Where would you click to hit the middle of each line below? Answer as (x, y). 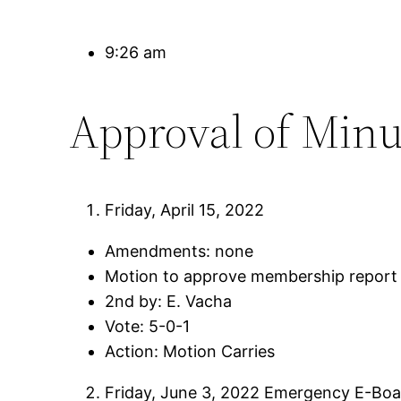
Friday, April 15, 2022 (185, 209)
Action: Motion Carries (190, 351)
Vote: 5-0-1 (148, 326)
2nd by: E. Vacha (169, 301)
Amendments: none (179, 251)
